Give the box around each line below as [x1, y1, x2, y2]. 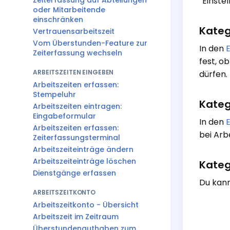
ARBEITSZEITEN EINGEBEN [33, 68, 114, 76]
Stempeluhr [33, 89, 76, 100]
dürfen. [199, 68, 227, 80]
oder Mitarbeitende [33, 5, 105, 15]
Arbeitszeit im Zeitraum [33, 212, 119, 222]
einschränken [33, 14, 83, 25]
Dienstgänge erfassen [33, 168, 116, 178]
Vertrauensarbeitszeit [33, 26, 114, 36]
